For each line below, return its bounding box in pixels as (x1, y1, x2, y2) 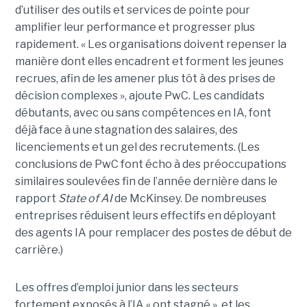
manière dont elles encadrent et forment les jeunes (14, 55, 284, 69)
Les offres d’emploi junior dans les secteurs (14, 281, 238, 295)
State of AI (58, 192, 112, 206)
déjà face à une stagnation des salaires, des (14, 123, 238, 137)
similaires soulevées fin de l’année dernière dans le (14, 175, 278, 188)
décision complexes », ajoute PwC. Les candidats (14, 89, 265, 103)
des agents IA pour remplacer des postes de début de (14, 226, 292, 240)
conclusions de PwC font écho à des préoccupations (14, 158, 286, 171)
